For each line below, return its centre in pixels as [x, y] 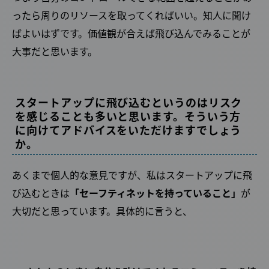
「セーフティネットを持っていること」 [155, 192]
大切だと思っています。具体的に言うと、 [102, 210]
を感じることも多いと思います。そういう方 [128, 116]
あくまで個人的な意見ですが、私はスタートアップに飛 [132, 174]
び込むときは [41, 192]
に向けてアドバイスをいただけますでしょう [128, 130]
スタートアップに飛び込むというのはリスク [129, 102]
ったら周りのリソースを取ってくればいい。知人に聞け [131, 15]
